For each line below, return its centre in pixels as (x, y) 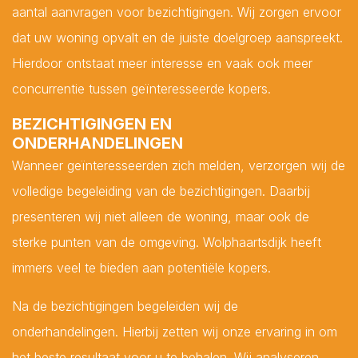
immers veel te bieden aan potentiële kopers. (141, 267)
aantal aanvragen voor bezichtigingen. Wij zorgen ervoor (177, 12)
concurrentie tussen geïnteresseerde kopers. (141, 88)
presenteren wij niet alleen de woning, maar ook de (161, 216)
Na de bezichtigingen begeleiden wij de (125, 306)
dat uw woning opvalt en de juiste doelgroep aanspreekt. (177, 37)
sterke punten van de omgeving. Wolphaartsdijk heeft (167, 242)
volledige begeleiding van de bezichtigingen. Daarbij (161, 191)
